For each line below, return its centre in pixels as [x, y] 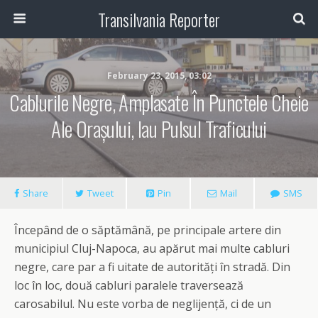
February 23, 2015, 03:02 [159, 76]
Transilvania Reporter [159, 19]
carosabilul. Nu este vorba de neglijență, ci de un [143, 304]
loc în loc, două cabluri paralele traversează [129, 285]
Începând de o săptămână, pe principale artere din [148, 230]
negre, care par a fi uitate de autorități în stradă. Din [152, 267]
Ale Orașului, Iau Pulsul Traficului [159, 128]
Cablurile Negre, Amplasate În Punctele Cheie [159, 102]
